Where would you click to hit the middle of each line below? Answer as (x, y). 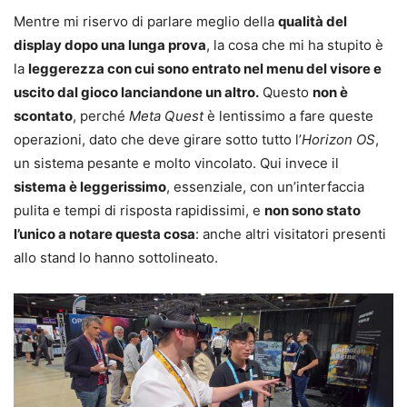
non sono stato (313, 211)
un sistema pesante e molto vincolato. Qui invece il (176, 164)
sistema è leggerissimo (90, 187)
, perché (101, 116)
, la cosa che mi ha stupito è (295, 45)
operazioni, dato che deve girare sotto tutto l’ (158, 140)
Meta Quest (166, 116)
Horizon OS (338, 140)
